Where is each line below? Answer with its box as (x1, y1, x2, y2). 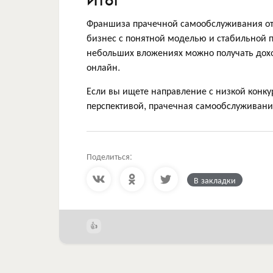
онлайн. (87, 60, 120, 74)
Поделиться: (87, 150, 132, 162)
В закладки (194, 174, 236, 186)
